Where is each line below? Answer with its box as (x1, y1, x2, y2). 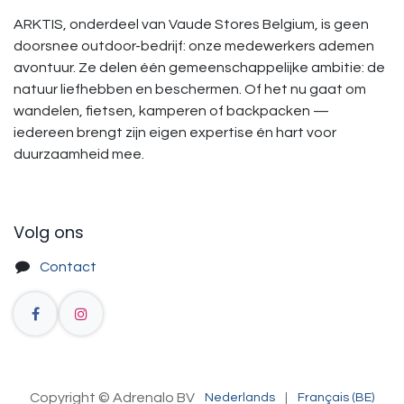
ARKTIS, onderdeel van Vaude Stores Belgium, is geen (14, 16, 369, 32)
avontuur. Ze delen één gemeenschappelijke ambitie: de (14, 60, 385, 75)
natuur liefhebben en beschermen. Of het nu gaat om (14, 81, 366, 96)
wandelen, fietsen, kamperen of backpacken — (14, 103, 329, 118)
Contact (39, 259, 96, 274)
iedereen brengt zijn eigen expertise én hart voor (14, 124, 336, 140)
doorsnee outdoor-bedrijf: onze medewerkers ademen (14, 38, 374, 53)
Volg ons (14, 220, 84, 243)
